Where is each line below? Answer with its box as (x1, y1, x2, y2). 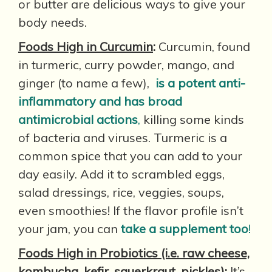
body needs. (18, 15, 87, 30)
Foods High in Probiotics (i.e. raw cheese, (18, 245, 250, 260)
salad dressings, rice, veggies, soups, (18, 185, 224, 200)
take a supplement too (121, 221, 248, 236)
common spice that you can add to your (18, 148, 242, 163)
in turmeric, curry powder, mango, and (18, 57, 234, 72)
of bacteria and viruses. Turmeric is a (18, 130, 227, 145)
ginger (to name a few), (18, 75, 152, 90)
